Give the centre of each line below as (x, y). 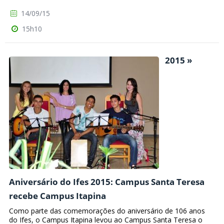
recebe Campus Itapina (57, 195)
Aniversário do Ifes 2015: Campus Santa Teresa (107, 181)
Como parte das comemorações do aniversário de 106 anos (107, 210)
